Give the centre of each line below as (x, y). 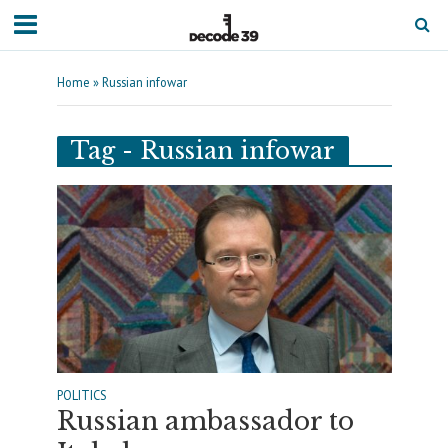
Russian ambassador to (205, 422)
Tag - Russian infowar (202, 150)
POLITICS (81, 395)
